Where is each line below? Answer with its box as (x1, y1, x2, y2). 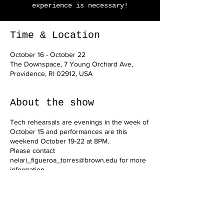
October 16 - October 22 (10, 50, 85, 58)
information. (10, 165, 46, 173)
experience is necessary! (32, 1, 128, 9)
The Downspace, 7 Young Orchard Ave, (10, 60, 133, 68)
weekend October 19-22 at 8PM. (10, 137, 109, 145)
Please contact (10, 146, 55, 154)
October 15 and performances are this (10, 127, 127, 135)
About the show (10, 97, 94, 108)
